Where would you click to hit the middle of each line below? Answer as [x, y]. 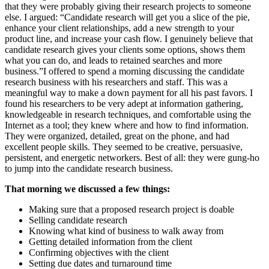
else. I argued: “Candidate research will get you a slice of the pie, [127, 17]
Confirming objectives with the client [99, 253]
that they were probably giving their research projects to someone [128, 7]
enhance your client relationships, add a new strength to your [119, 28]
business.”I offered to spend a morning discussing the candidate [125, 71]
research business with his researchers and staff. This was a [116, 82]
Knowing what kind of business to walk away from [126, 231]
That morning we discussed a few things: [87, 189]
